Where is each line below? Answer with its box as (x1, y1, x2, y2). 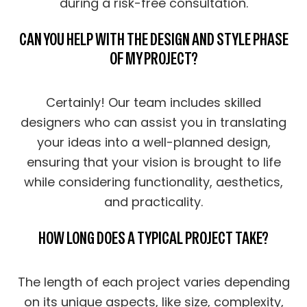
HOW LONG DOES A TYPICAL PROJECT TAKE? (38, 228, 269, 249)
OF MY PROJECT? (109, 48, 198, 70)
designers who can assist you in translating (21, 114, 286, 132)
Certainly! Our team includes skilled (46, 94, 261, 112)
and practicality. (104, 193, 203, 211)
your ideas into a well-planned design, (36, 134, 271, 151)
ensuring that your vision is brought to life (26, 153, 281, 171)
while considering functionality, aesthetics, (24, 173, 283, 191)
